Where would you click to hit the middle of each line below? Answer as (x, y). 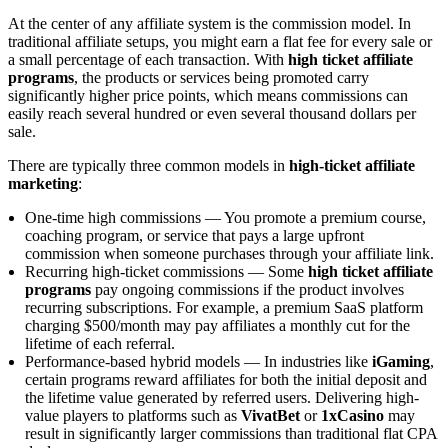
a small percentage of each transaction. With (148, 59)
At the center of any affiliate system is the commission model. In (209, 23)
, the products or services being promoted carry (221, 77)
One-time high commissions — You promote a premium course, (225, 217)
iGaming (401, 361)
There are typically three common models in (148, 165)
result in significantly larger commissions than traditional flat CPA (231, 433)
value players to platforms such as (133, 415)
